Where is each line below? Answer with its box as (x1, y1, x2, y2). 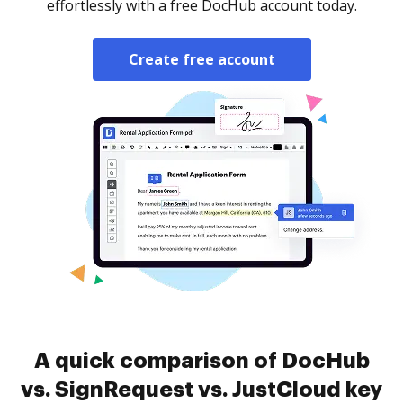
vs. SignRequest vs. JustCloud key (21, 379, 382, 400)
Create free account (128, 49, 275, 69)
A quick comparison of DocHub (33, 350, 370, 372)
